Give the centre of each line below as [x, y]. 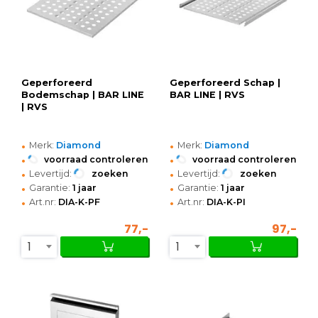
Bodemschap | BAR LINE [83, 94]
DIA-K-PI [226, 202]
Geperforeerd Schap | [225, 82]
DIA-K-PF [79, 202]
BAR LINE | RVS [207, 94]
